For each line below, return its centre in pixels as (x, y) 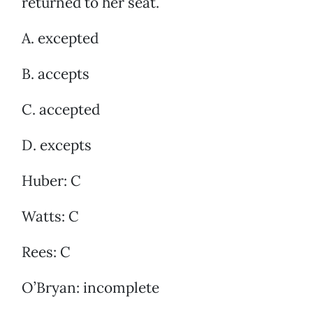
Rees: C (46, 252)
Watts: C (50, 217)
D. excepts (57, 145)
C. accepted (61, 110)
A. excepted (60, 38)
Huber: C (51, 181)
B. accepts (56, 74)
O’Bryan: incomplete (90, 288)
